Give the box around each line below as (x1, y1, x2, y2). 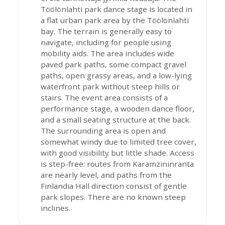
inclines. (41, 203, 70, 213)
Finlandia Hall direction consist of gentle (41, 181, 187, 191)
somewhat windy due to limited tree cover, (41, 137, 196, 147)
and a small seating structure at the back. (41, 115, 191, 125)
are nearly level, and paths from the (41, 170, 172, 180)
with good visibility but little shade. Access (41, 148, 194, 158)
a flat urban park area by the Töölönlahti (41, 15, 189, 25)
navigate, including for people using (41, 37, 171, 47)
